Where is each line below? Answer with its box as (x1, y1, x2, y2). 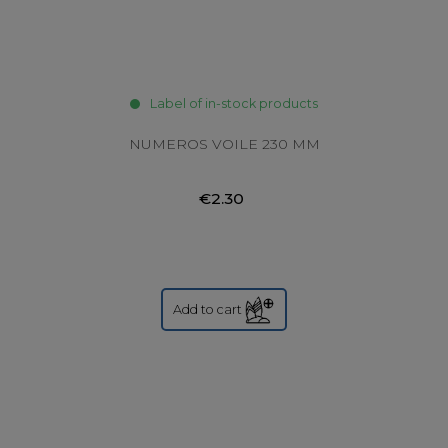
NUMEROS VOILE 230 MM (128, 135, 320, 154)
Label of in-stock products (150, 96, 318, 112)
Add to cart (173, 301, 242, 317)
